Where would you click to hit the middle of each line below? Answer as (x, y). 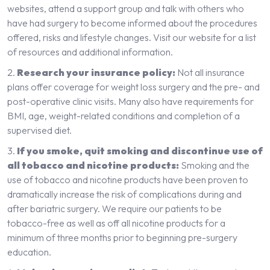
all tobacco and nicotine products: (93, 165)
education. (29, 252)
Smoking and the (214, 165)
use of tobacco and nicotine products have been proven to (128, 179)
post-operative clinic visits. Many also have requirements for (130, 101)
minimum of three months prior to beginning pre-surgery (122, 237)
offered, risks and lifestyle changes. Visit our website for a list (132, 37)
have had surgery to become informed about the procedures (132, 23)
